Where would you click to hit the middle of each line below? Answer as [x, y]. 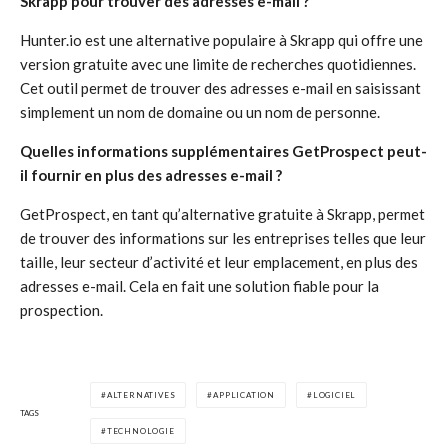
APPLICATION [244, 395]
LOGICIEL [334, 395]
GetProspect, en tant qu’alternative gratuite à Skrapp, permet [222, 214]
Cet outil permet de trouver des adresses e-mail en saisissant [220, 88]
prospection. [61, 310]
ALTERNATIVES [141, 395]
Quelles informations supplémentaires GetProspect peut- [223, 151]
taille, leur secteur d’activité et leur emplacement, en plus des [219, 262]
